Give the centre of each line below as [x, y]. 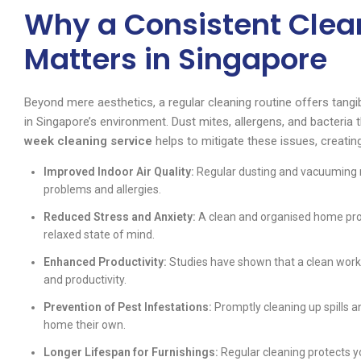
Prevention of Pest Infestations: [128, 307]
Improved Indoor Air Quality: [119, 172]
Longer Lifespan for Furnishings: [131, 353]
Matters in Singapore [176, 60]
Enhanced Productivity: [105, 262]
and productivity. [85, 280]
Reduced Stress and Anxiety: [120, 217]
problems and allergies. [102, 190]
